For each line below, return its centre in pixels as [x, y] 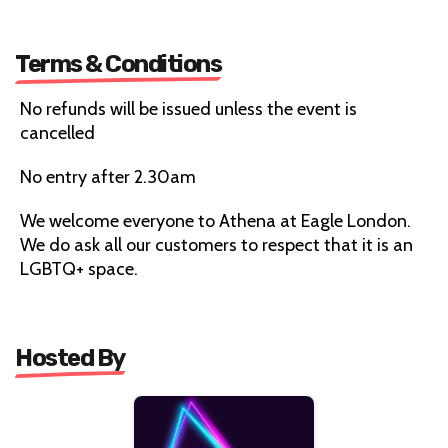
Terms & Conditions [118, 64]
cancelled [57, 133]
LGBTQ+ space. [79, 269]
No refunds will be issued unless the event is [188, 109]
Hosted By [70, 358]
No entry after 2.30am [108, 177]
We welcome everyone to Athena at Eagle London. [215, 221]
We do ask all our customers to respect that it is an [216, 245]
